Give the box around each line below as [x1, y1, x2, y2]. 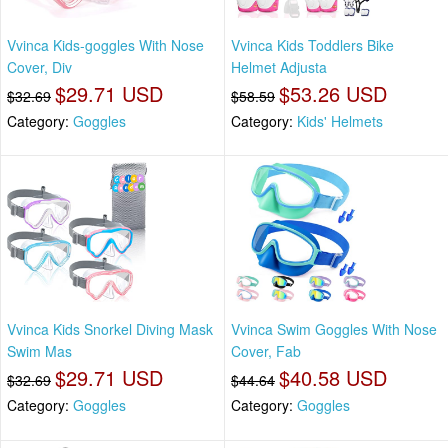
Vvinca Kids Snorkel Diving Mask [7, 319, 213, 340]
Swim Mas [7, 341, 72, 362]
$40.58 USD [279, 363, 387, 393]
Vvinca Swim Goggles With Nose [231, 319, 437, 340]
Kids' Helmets [297, 110, 383, 131]
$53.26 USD [279, 78, 387, 108]
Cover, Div [7, 56, 72, 77]
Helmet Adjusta [231, 56, 327, 77]
